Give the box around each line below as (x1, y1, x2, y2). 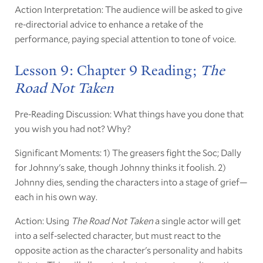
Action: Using (14, 214, 71, 227)
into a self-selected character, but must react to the (14, 229, 221, 242)
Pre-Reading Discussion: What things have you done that (14, 107, 244, 120)
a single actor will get (153, 214, 241, 227)
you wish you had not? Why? (14, 122, 131, 135)
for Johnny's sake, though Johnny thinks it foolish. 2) (14, 161, 226, 174)
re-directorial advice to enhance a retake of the (14, 18, 203, 31)
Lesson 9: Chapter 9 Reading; (14, 62, 200, 80)
